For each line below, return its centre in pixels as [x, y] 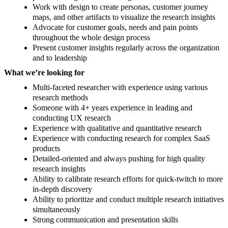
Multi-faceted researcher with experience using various [120, 88]
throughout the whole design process [91, 38]
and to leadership [60, 58]
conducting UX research [72, 118]
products [46, 149]
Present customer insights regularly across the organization [126, 48]
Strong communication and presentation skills [105, 220]
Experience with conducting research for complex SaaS [121, 138]
